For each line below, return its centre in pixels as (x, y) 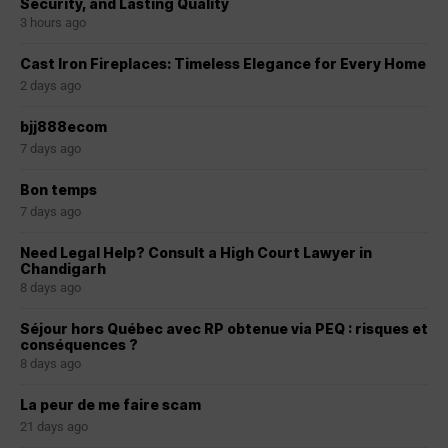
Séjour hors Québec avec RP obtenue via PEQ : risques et (224, 329)
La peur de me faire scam (110, 405)
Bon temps (58, 190)
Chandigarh (63, 269)
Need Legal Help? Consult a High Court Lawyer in (196, 253)
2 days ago (50, 86)
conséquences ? (79, 345)
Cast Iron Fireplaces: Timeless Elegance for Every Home (223, 64)
